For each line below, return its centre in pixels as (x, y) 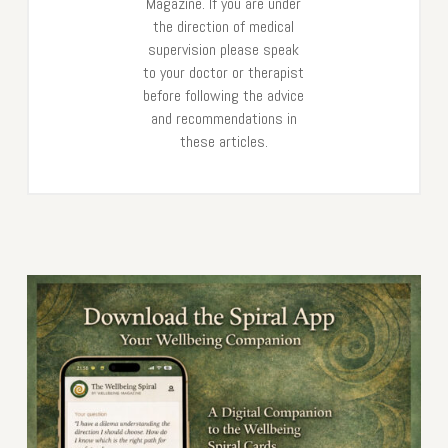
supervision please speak (224, 50)
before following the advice (224, 96)
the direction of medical (224, 27)
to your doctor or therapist (224, 73)
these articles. (223, 142)
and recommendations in (223, 119)
